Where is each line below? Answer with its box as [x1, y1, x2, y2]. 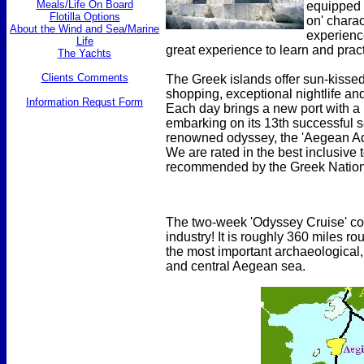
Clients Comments [41, 71, 128, 84]
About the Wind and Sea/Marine [10, 23, 159, 35]
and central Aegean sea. [166, 259, 305, 273]
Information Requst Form [26, 96, 143, 108]
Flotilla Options [49, 11, 120, 23]
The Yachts [58, 47, 111, 59]
